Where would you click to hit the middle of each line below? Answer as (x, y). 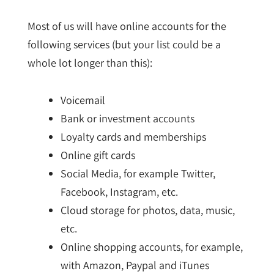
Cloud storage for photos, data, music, (147, 210)
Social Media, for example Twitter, (138, 174)
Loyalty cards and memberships (133, 137)
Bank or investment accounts (127, 119)
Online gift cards (98, 155)
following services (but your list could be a (124, 44)
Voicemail (83, 100)
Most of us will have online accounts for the (127, 26)
